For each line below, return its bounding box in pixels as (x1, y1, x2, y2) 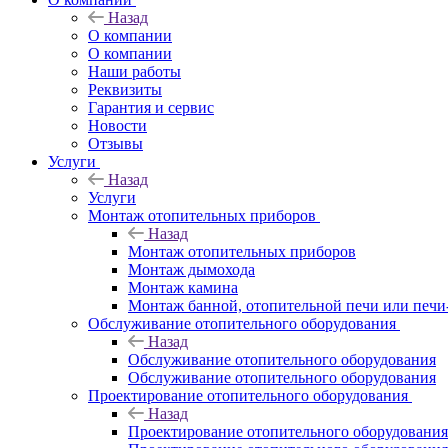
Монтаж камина (128, 278, 238, 296)
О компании (88, 44, 172, 62)
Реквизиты (88, 80, 162, 98)
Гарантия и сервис (88, 98, 214, 116)
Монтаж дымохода (128, 260, 255, 278)
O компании (88, 26, 172, 44)
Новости (88, 116, 147, 134)
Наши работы (88, 62, 181, 80)
